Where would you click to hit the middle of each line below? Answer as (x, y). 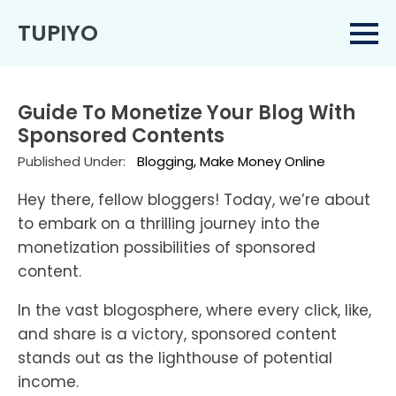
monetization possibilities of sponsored (167, 247)
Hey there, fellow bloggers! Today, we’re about (194, 200)
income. (48, 382)
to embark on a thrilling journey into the (169, 224)
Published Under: (75, 161)
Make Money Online (263, 161)
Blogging (165, 161)
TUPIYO (58, 33)
